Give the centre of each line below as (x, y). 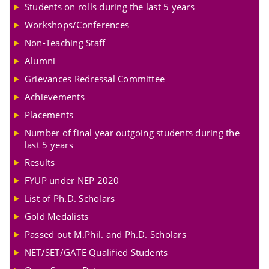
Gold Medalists (57, 216)
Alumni (40, 60)
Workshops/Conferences (77, 25)
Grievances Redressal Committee (95, 78)
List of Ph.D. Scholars (70, 198)
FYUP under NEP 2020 (72, 180)
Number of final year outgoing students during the (132, 132)
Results (40, 162)
